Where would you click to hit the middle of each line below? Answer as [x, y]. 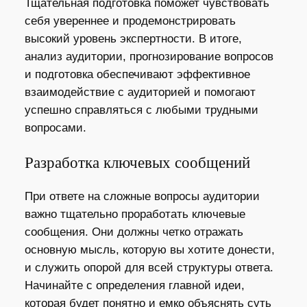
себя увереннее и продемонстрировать [130, 21]
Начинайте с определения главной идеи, [134, 285]
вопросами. [55, 128]
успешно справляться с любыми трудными [141, 110]
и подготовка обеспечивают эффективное [137, 75]
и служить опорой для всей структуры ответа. [149, 267]
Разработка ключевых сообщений [137, 162]
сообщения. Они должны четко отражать [134, 232]
